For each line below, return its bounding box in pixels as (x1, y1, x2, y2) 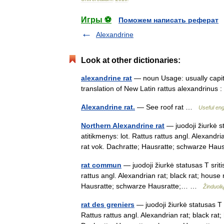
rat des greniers (81, 200, 134, 208)
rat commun (81, 161, 121, 169)
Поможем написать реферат (118, 16, 218, 24)
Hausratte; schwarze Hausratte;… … (81, 182, 203, 190)
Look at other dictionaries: (81, 56, 180, 64)
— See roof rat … (135, 103, 198, 111)
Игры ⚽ (81, 15, 111, 24)
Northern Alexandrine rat (81, 121, 164, 129)
